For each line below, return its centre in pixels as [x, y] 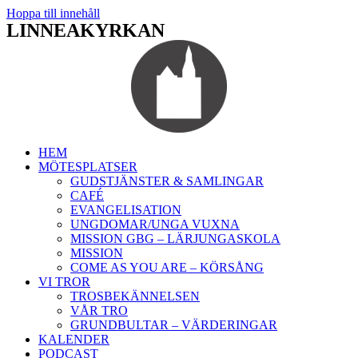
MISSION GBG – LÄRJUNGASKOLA [175, 239]
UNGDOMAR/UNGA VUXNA [155, 224]
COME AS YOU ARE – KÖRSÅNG [167, 267]
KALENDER [74, 339]
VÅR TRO [99, 310]
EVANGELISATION [126, 210]
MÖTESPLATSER [88, 167]
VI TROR [64, 282]
